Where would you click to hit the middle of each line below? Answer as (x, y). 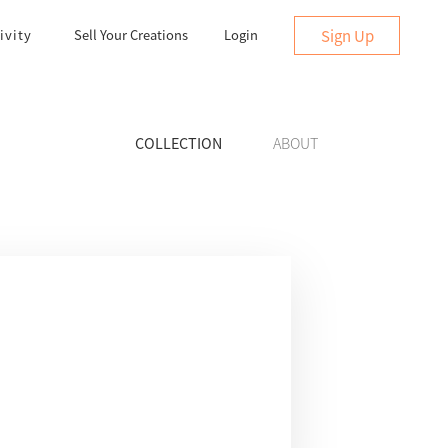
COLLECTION (179, 142)
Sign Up (347, 35)
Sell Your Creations (131, 34)
